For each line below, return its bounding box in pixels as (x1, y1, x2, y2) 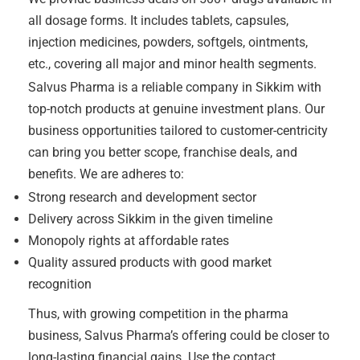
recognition (28, 276, 92, 292)
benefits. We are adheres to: (28, 166, 184, 182)
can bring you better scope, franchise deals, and (28, 145, 297, 161)
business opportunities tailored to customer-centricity (28, 123, 328, 139)
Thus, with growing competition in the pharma (28, 306, 288, 322)
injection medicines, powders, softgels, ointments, (28, 35, 308, 51)
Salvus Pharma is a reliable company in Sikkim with (28, 80, 321, 96)
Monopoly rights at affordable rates (28, 233, 229, 249)
